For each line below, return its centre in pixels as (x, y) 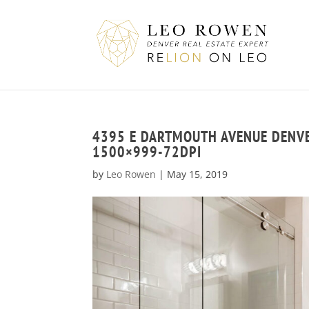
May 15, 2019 (198, 174)
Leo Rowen (131, 174)
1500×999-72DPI (147, 152)
